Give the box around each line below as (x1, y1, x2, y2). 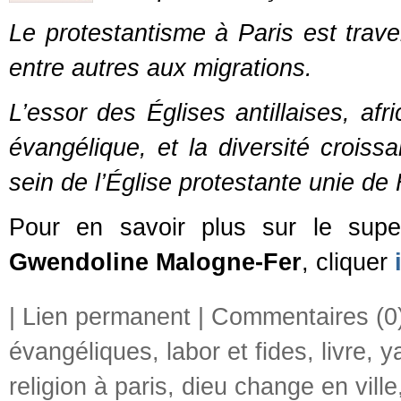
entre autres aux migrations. (9, 55, 312, 81)
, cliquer (302, 249, 395, 276)
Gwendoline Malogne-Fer (9, 249, 302, 276)
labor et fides (166, 338, 307, 365)
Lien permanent (22, 303, 191, 330)
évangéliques (9, 338, 152, 365)
